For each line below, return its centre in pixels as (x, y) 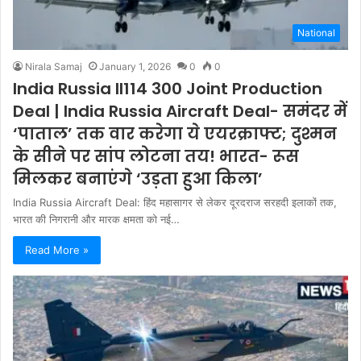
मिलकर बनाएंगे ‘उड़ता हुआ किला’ (138, 178)
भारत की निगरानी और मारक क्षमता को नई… (96, 219)
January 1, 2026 (135, 66)
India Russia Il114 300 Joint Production (168, 88)
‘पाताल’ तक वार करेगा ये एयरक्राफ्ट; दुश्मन (175, 133)
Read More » (57, 249)
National (316, 32)
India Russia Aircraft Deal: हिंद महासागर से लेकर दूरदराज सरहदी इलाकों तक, (175, 202)
